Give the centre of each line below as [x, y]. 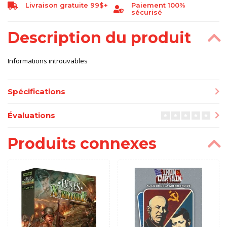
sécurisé [147, 12]
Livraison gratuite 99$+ [67, 5]
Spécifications [36, 92]
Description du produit [99, 38]
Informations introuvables [48, 61]
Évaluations [31, 116]
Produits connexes [82, 144]
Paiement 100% [158, 5]
